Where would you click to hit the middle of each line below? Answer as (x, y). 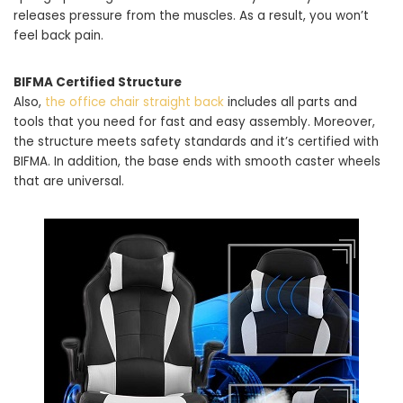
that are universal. (69, 181)
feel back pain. (58, 36)
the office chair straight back (134, 102)
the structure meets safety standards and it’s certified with (196, 142)
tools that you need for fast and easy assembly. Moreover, (194, 122)
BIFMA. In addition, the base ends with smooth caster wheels (197, 161)
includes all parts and (291, 102)
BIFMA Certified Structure (98, 82)
